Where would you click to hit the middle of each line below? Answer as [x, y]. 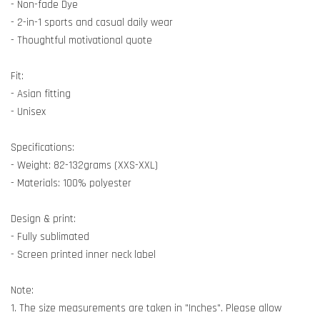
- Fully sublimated [50, 237]
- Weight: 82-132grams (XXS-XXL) [84, 166]
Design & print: [43, 219]
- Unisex [28, 112]
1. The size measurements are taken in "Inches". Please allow [146, 309]
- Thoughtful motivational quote [81, 41]
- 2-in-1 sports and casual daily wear [92, 23]
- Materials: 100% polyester [71, 184]
